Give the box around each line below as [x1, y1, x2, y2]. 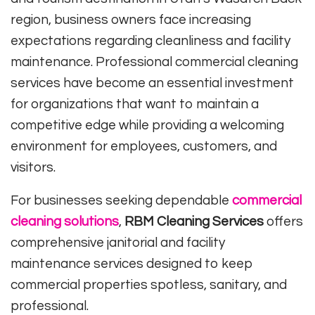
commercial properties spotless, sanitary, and [11, 278, 287, 292]
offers [264, 214, 303, 229]
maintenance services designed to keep [11, 257, 253, 271]
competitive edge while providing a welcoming [11, 118, 284, 133]
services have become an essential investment [11, 76, 294, 91]
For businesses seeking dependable [11, 193, 232, 208]
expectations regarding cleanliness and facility [11, 34, 290, 49]
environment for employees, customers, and [11, 139, 277, 154]
